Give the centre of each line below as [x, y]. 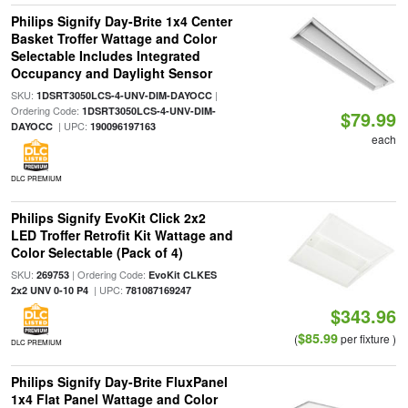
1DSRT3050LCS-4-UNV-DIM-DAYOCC [124, 95]
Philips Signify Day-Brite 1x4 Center [121, 21]
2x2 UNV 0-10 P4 [49, 290]
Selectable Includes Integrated [105, 56]
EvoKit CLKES [182, 275]
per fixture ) [367, 338]
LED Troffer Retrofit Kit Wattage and [122, 235]
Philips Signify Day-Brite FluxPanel [119, 382]
